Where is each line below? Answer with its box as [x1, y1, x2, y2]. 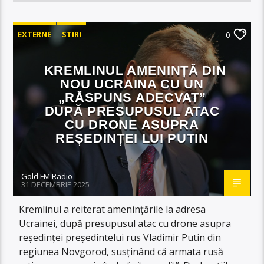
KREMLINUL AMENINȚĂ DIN [44, 62, 226, 78]
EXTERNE [18, 28, 52, 39]
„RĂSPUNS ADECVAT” [58, 90, 206, 105]
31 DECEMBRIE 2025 [21, 179, 90, 190]
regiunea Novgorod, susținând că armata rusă [19, 245, 224, 258]
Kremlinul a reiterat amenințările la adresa [19, 202, 206, 216]
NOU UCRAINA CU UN [60, 76, 204, 91]
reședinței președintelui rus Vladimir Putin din [19, 230, 222, 244]
